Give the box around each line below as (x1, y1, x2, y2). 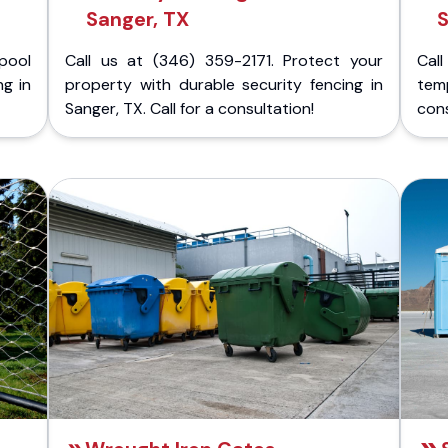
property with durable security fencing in (65, 74, 383, 95)
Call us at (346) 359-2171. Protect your (65, 50, 383, 71)
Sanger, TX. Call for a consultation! (65, 98, 314, 119)
